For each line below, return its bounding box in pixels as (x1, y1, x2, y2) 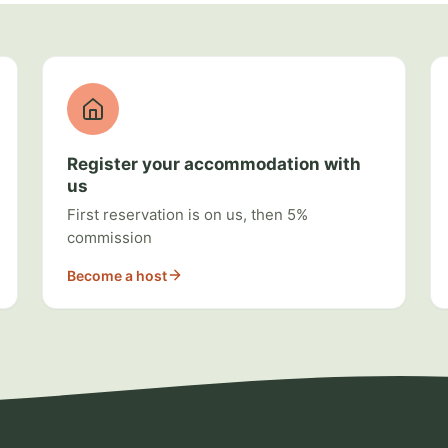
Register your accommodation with (67, 153, 361, 174)
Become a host (67, 266, 167, 284)
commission (67, 227, 152, 247)
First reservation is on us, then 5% (67, 204, 308, 224)
